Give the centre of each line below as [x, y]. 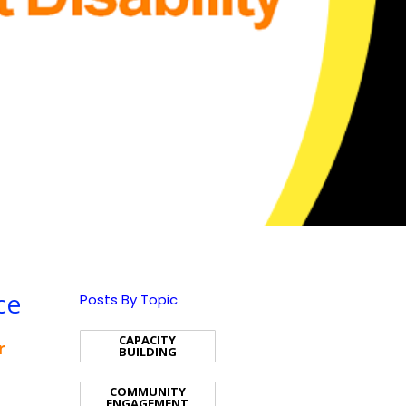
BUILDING [147, 352]
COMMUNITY [147, 391]
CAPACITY [148, 340]
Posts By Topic [128, 300]
